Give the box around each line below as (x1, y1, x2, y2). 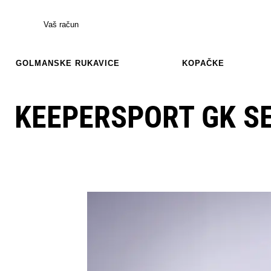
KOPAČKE (182, 58, 224, 68)
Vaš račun (44, 19, 79, 29)
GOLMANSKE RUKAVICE (16, 58, 120, 68)
